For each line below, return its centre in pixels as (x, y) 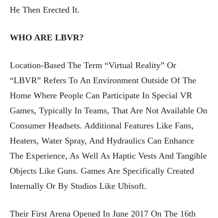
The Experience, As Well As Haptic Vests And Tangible (108, 155)
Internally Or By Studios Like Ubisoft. (78, 186)
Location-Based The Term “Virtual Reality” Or (93, 65)
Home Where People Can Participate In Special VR (101, 95)
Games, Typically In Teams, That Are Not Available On (109, 110)
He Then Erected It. (45, 9)
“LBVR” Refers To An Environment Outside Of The (103, 80)
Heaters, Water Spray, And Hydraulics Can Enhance (102, 140)
